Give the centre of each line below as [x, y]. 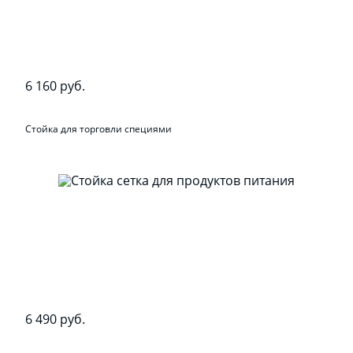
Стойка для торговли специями [99, 128]
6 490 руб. [56, 320]
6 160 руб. [56, 86]
